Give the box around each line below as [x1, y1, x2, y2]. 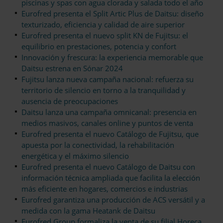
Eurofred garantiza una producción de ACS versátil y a [21, 195, 205, 205]
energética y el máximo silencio [21, 151, 129, 161]
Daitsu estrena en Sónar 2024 [21, 63, 123, 74]
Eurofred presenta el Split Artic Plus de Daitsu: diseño [21, 8, 204, 19]
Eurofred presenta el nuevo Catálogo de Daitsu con [21, 162, 195, 172]
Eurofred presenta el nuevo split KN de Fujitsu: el [21, 30, 188, 41]
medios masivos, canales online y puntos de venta [21, 118, 193, 128]
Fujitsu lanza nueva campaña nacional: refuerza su [21, 74, 194, 85]
